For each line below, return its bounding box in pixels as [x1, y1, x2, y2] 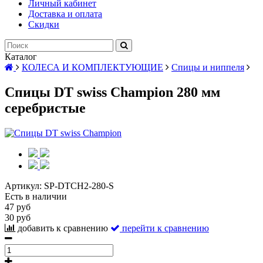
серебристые [5, 100, 86, 116]
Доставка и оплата [28, 9, 102, 19]
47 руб [5, 201, 31, 212]
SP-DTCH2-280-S [44, 180, 114, 191]
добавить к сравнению [18, 222, 108, 233]
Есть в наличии [5, 191, 67, 201]
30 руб [5, 212, 31, 222]
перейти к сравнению [122, 222, 209, 233]
